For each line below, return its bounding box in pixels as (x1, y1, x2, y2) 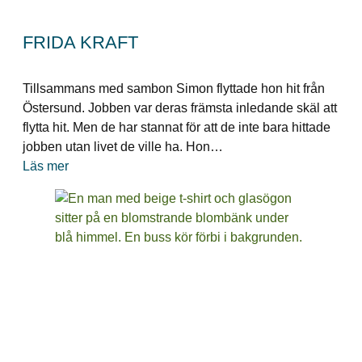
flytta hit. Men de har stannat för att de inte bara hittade (23, 120, 330, 135)
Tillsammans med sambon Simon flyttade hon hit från (23, 82, 325, 96)
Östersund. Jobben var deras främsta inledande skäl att (23, 101, 337, 116)
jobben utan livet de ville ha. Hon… (23, 140, 223, 154)
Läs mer (23, 159, 69, 174)
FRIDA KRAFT (23, 32, 138, 53)
